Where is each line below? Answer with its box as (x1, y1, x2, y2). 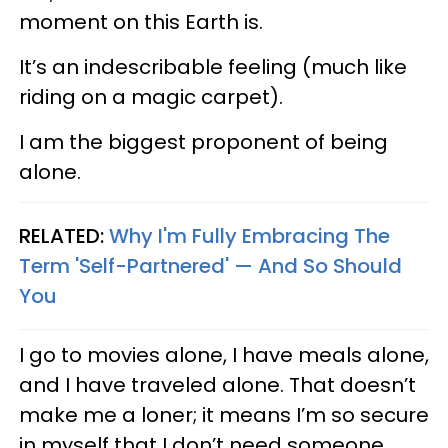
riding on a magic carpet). (19, 82, 283, 111)
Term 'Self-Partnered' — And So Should (19, 251, 402, 280)
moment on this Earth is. (19, 7, 263, 36)
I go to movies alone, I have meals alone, (19, 340, 429, 369)
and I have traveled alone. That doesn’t (19, 370, 416, 399)
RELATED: (19, 221, 109, 250)
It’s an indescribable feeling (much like (19, 52, 407, 81)
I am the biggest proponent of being (19, 127, 388, 156)
